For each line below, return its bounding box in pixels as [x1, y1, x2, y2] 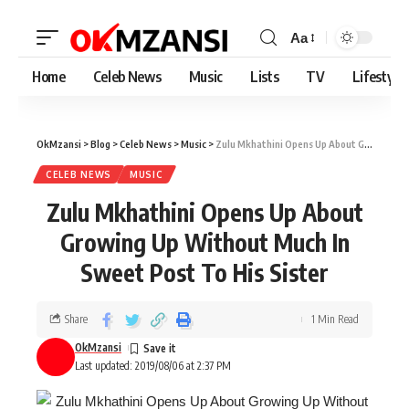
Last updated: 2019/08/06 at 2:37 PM [75, 359, 231, 372]
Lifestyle [351, 68, 404, 86]
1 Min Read [311, 312, 359, 326]
